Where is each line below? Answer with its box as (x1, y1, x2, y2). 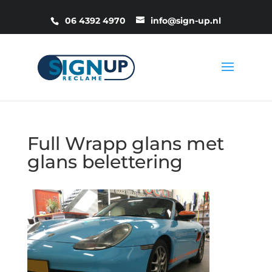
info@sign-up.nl (151, 15, 222, 26)
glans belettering (27, 151, 183, 173)
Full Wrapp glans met (27, 132, 224, 155)
